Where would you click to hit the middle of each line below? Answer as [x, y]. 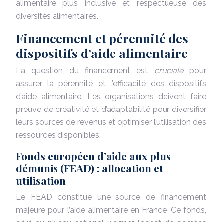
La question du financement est [85, 70]
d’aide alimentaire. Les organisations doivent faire [111, 96]
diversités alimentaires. [57, 16]
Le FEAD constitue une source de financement [111, 197]
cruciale [172, 70]
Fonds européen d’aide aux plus [93, 155]
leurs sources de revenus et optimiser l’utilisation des [111, 122]
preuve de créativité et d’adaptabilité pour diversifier [111, 109]
